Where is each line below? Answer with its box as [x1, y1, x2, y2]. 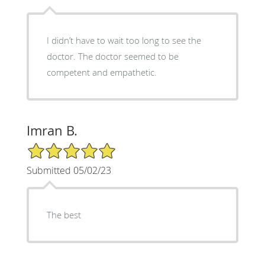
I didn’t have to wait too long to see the [46, 34, 201, 47]
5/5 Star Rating [26, 141, 85, 153]
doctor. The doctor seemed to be [46, 50, 179, 63]
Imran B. [26, 122, 77, 140]
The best [46, 209, 81, 221]
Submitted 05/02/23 [26, 164, 111, 177]
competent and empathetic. [46, 66, 157, 79]
